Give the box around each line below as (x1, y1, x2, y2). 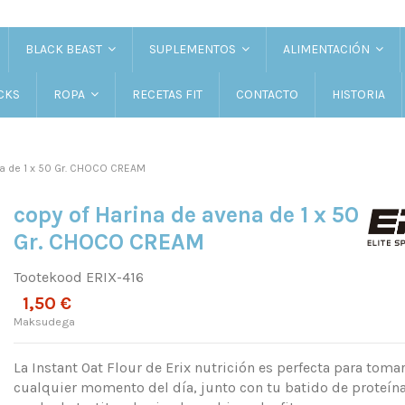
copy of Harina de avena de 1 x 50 (13, 202, 359, 229)
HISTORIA (331, 86, 385, 102)
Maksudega (13, 314, 75, 328)
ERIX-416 (85, 268, 144, 286)
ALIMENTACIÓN (282, 42, 372, 57)
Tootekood (13, 268, 82, 286)
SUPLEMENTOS (148, 42, 239, 57)
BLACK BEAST (24, 42, 105, 57)
